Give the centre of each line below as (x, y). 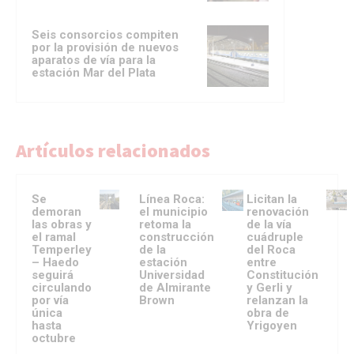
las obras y (62, 224)
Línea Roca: (171, 199)
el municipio (173, 211)
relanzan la (277, 300)
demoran (56, 211)
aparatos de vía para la (94, 60)
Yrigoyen (271, 325)
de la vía (269, 224)
